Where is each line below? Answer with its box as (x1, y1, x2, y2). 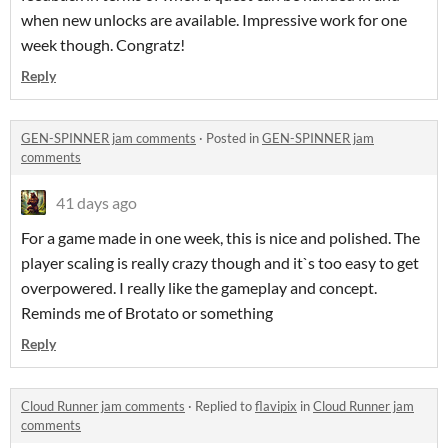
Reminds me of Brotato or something (21, 303, 276, 323)
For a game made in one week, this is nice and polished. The (21, 228, 420, 248)
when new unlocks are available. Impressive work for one (21, 10, 407, 30)
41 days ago (56, 193, 137, 213)
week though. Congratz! (21, 35, 185, 55)
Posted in (206, 130, 262, 147)
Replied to (195, 398, 255, 415)
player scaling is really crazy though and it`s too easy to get (21, 253, 419, 273)
